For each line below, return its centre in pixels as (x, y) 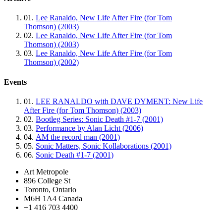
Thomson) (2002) (51, 62)
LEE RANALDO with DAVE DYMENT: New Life (119, 101)
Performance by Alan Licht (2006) (89, 128)
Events (15, 82)
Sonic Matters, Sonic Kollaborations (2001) (104, 146)
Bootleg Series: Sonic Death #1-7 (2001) (99, 119)
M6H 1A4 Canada (53, 198)
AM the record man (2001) (78, 137)
